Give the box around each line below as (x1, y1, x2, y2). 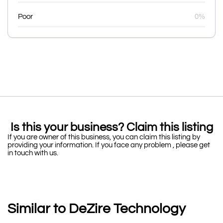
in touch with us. (7, 149, 60, 157)
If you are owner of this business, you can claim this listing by (7, 133, 200, 141)
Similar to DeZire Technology (7, 202, 186, 216)
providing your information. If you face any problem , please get (7, 141, 210, 149)
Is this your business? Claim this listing (10, 121, 213, 133)
